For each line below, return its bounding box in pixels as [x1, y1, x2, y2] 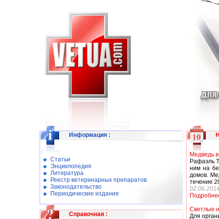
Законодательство [50, 183, 102, 190]
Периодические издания [50, 190, 119, 197]
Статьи [50, 156, 70, 163]
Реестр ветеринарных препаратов [50, 176, 147, 183]
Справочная [69, 211, 104, 218]
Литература [50, 170, 84, 176]
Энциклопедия [50, 163, 91, 170]
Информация [69, 131, 107, 138]
